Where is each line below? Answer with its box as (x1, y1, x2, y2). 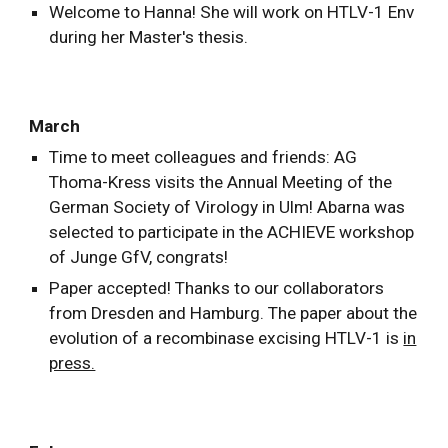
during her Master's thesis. (49, 27, 249, 47)
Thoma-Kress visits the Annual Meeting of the (49, 172, 393, 192)
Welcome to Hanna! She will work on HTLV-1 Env (49, 2, 415, 22)
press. (49, 353, 96, 373)
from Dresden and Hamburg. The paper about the (49, 303, 418, 323)
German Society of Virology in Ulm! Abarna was (49, 197, 406, 217)
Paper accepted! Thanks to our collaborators (49, 278, 385, 298)
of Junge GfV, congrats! (49, 247, 229, 267)
